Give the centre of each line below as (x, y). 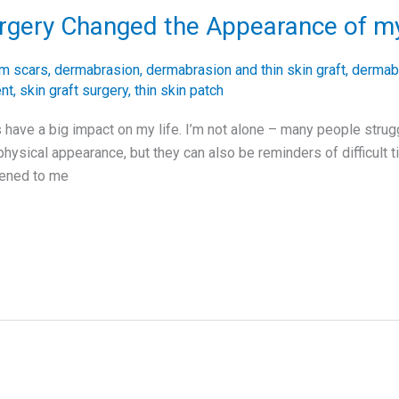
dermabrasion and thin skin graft (245, 70)
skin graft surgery (73, 91)
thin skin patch (179, 91)
